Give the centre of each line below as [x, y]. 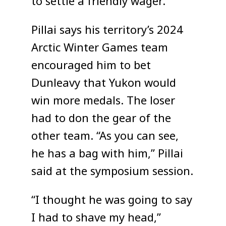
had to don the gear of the [101, 119]
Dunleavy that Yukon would [104, 83]
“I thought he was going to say [112, 201]
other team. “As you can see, [105, 136]
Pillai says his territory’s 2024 [107, 31]
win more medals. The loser [103, 101]
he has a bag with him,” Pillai [107, 154]
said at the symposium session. [112, 172]
